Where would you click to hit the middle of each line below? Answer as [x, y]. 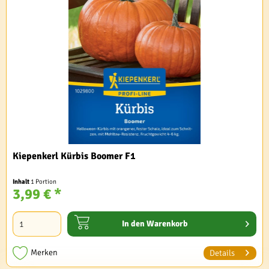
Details [222, 253]
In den [134, 223]
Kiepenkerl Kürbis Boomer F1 [74, 156]
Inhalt [22, 181]
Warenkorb [167, 223]
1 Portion [44, 181]
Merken [44, 252]
